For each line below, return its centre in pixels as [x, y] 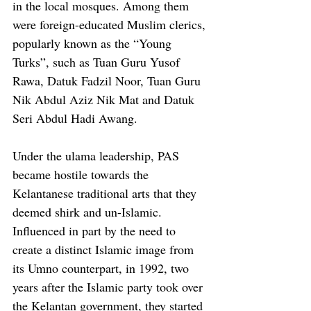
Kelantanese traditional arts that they [106, 193]
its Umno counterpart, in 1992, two [102, 268]
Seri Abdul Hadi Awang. [77, 118]
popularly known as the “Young [94, 43]
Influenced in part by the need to [96, 231]
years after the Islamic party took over [109, 287]
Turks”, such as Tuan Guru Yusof [98, 62]
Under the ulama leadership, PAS [98, 156]
